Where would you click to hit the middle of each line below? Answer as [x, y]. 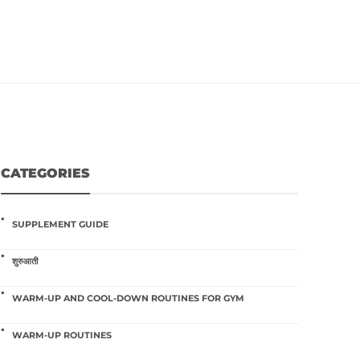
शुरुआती [25, 262]
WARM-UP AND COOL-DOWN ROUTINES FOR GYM [128, 299]
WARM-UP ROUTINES [62, 335]
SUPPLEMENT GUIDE [60, 225]
